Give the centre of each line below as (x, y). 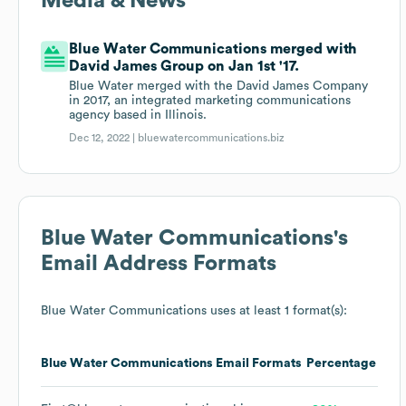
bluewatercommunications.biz (212, 138)
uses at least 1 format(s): (277, 311)
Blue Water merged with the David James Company (219, 87)
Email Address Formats (159, 264)
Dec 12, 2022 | (104, 138)
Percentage (341, 364)
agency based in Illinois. (138, 116)
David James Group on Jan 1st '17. (184, 67)
